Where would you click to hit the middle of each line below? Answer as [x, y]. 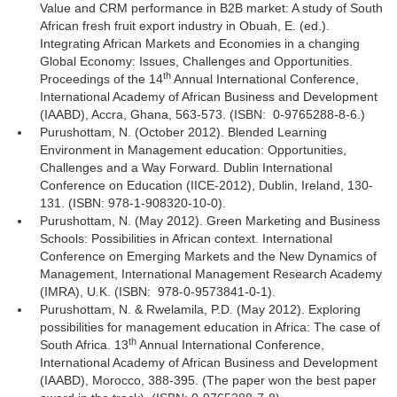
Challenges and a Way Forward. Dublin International [186, 167]
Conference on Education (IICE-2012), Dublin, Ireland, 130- [206, 185]
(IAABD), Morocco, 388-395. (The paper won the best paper [208, 380]
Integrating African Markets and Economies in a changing [200, 43]
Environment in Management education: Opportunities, [193, 150]
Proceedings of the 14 [101, 79]
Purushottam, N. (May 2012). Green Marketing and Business [210, 221]
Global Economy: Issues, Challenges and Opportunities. [196, 61]
